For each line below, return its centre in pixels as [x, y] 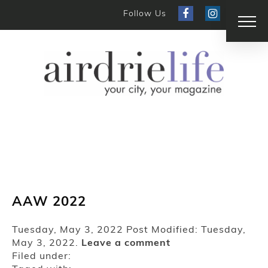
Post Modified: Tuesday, [186, 229]
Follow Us [145, 13]
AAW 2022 [49, 201]
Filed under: [42, 255]
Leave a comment [126, 242]
